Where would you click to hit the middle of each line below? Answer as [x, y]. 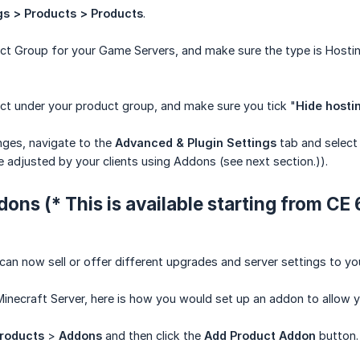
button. [337, 336]
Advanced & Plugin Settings [196, 143]
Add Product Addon [260, 336]
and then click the [153, 336]
